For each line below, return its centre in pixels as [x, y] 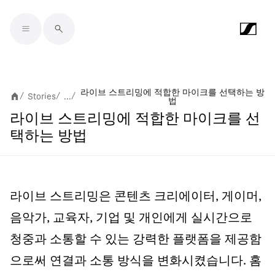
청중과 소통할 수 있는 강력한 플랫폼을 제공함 [136, 240]
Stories [42, 96]
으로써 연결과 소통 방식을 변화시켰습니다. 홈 [136, 261]
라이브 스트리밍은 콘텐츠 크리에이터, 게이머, [136, 197]
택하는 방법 [48, 137]
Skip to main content [68, 38]
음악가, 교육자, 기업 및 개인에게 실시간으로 [131, 219]
